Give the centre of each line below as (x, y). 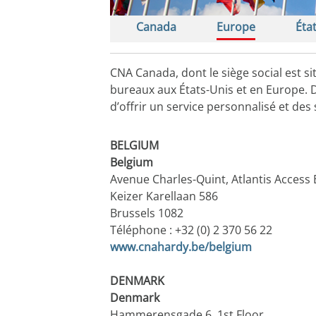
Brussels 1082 (146, 213)
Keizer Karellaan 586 (164, 196)
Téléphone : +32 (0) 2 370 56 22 (191, 230)
